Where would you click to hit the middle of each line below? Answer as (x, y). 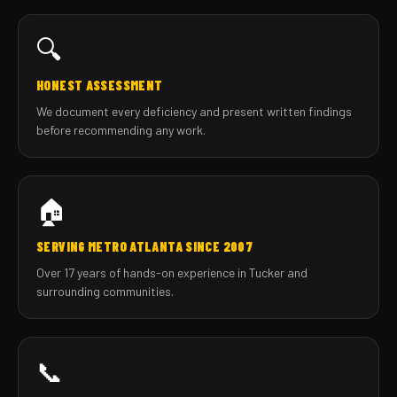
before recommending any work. (121, 130)
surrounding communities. (105, 292)
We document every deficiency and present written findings (194, 112)
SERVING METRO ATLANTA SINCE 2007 (144, 247)
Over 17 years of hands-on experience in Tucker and (172, 273)
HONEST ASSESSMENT (100, 86)
